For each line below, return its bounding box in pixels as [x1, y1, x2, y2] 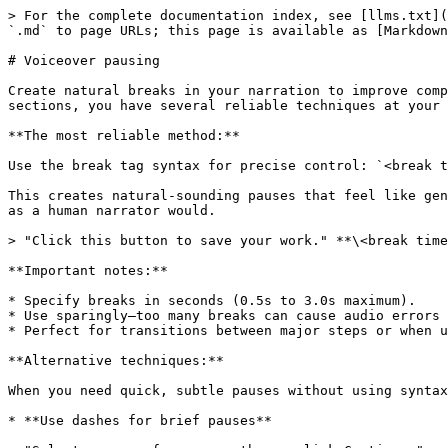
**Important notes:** [8, 263, 168, 278]
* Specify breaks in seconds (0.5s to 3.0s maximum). [8, 293, 416, 308]
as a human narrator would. [8, 203, 216, 218]
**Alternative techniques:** [8, 353, 224, 368]
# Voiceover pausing [8, 53, 160, 68]
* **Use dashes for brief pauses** [8, 413, 272, 428]
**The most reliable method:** [8, 128, 240, 143]
